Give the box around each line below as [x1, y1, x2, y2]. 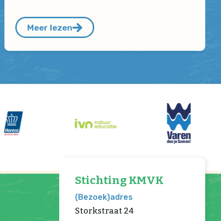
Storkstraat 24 [75, 206, 134, 216]
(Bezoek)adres [75, 192, 133, 202]
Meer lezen [27, 22, 73, 33]
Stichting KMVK [75, 173, 164, 187]
